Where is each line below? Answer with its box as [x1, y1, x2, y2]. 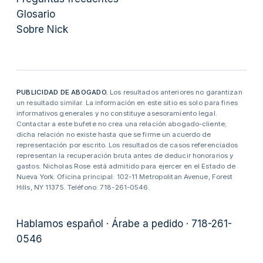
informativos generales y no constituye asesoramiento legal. [16, 109, 217, 117]
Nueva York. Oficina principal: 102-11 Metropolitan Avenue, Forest [16, 173, 233, 181]
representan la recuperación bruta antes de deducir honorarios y [16, 151, 234, 160]
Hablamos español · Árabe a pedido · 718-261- [16, 218, 232, 230]
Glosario [16, 8, 55, 20]
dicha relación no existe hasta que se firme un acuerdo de [16, 130, 211, 139]
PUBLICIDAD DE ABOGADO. [16, 88, 109, 96]
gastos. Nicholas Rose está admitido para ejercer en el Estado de [16, 162, 236, 170]
